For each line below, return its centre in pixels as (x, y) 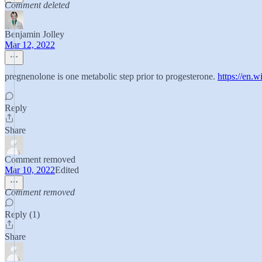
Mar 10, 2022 (30, 170)
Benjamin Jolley (35, 34)
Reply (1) (22, 214)
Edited (67, 170)
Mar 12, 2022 (30, 45)
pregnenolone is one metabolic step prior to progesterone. (111, 76)
